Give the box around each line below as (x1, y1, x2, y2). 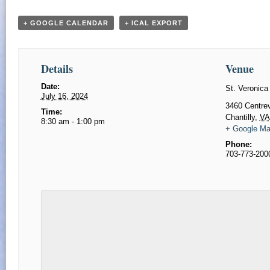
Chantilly (225, 113, 255, 122)
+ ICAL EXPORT (125, 19, 183, 27)
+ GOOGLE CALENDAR (24, 19, 108, 27)
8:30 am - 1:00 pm (40, 117, 105, 127)
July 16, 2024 (40, 92, 88, 101)
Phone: (225, 140, 252, 149)
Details (40, 61, 73, 77)
